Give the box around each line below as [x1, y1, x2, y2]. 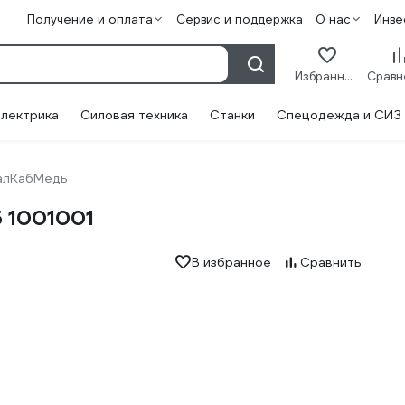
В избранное [191, 254, 271, 270]
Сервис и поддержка [175, 12, 303, 27]
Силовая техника [80, 107, 188, 123]
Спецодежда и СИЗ [277, 107, 401, 123]
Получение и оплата [26, 12, 153, 27]
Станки [210, 107, 255, 123]
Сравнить [299, 254, 362, 270]
